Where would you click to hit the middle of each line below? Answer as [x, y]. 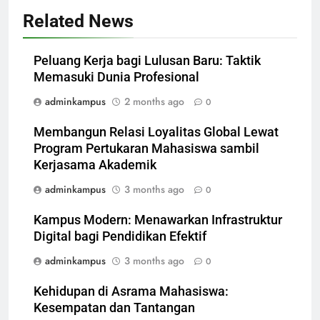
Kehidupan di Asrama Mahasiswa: [131, 292]
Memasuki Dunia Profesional [116, 77]
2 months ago [154, 102]
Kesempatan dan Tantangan [114, 308]
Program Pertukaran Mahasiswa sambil [146, 149]
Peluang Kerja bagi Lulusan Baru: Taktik [147, 61]
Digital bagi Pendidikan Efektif [120, 237]
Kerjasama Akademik [95, 165]
